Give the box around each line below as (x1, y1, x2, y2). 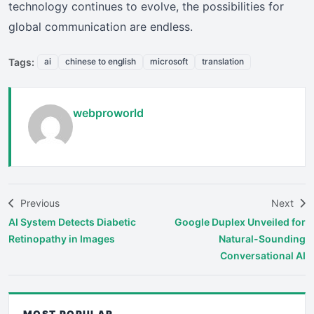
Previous (18, 196, 60, 209)
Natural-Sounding (219, 232, 306, 245)
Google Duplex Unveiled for (175, 215, 306, 228)
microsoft (150, 56, 188, 67)
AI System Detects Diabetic (8, 215, 136, 228)
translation (202, 56, 244, 67)
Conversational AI (220, 249, 306, 261)
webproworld (73, 105, 144, 120)
